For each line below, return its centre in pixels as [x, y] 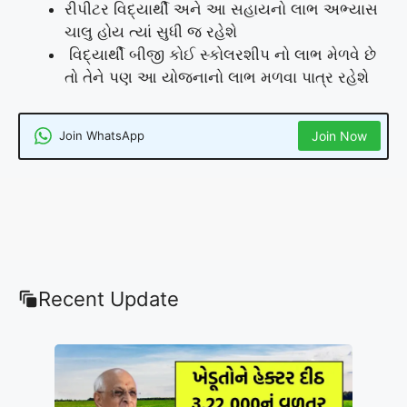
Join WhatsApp [102, 136]
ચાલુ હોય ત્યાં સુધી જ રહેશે [151, 32]
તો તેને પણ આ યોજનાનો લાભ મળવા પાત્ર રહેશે [217, 78]
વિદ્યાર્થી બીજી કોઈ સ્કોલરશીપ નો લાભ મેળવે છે [220, 55]
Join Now [339, 136]
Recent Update [109, 298]
